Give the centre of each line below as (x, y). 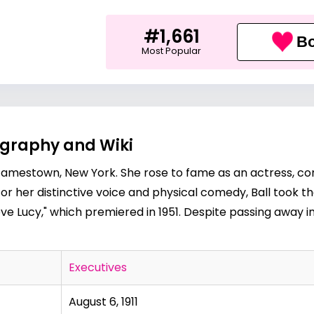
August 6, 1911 (103, 302)
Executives (98, 267)
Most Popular (172, 50)
